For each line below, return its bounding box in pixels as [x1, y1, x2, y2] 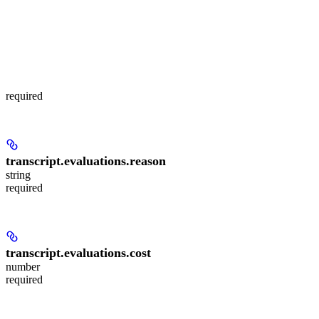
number [6, 261, 40, 273]
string [6, 169, 31, 182]
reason [130, 154, 166, 169]
